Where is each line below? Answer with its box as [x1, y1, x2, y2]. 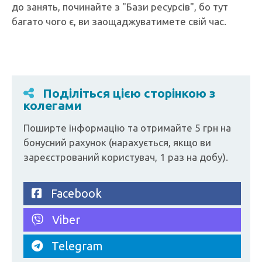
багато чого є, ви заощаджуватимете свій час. [12, 16, 226, 27]
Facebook [42, 187, 102, 200]
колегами [23, 98, 82, 112]
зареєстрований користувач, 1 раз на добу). [23, 151, 228, 163]
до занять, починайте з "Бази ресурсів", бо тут [12, 1, 228, 12]
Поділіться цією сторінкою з [43, 86, 215, 100]
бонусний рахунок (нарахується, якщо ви [23, 137, 211, 148]
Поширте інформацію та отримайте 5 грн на [23, 122, 231, 133]
